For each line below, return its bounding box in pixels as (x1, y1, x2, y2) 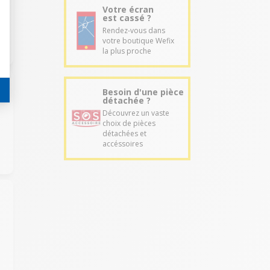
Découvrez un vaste (102, 108, 169, 119)
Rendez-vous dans (102, 25, 165, 36)
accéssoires (102, 139, 143, 149)
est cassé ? (102, 12, 151, 24)
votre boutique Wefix (102, 36, 174, 46)
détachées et (102, 128, 146, 139)
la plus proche (102, 46, 151, 57)
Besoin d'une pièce (102, 86, 184, 98)
